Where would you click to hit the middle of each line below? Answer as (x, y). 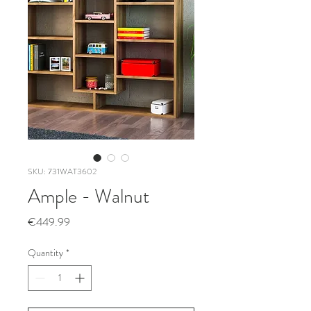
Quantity (45, 253)
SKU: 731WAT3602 (62, 171)
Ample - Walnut (89, 196)
